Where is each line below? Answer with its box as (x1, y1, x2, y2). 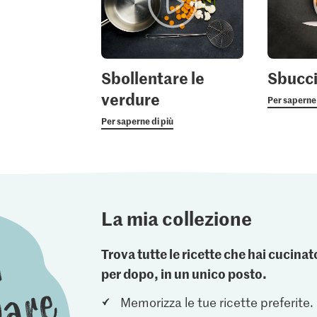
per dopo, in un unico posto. (101, 264, 267, 282)
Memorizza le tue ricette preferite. (120, 293, 313, 311)
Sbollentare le (100, 67, 204, 88)
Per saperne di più (100, 114, 173, 127)
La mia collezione (101, 204, 253, 231)
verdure (100, 88, 160, 110)
